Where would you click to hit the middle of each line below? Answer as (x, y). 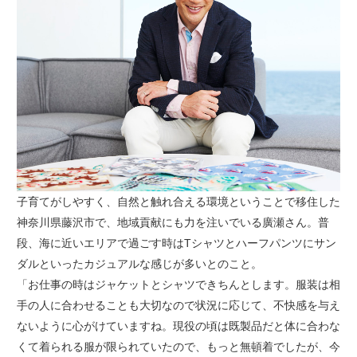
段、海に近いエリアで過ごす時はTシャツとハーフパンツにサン (176, 243)
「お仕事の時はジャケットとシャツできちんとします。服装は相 (178, 284)
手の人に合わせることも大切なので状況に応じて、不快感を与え (178, 305)
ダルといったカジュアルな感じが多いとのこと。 (139, 263)
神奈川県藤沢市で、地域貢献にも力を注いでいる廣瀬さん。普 (173, 222)
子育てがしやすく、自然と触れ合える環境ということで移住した (178, 201)
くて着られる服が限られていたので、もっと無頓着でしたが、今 (178, 346)
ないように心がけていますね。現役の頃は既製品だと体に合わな (178, 326)
